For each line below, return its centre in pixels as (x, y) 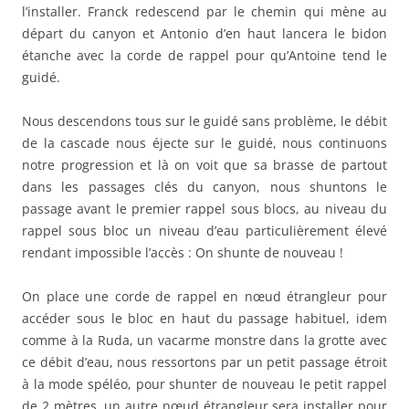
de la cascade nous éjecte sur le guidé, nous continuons (204, 142)
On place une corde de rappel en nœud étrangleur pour (204, 296)
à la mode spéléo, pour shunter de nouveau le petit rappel (204, 383)
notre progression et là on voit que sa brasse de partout (204, 164)
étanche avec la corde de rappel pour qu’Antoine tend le (204, 55)
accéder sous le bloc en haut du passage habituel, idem (204, 318)
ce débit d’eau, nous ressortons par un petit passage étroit (204, 362)
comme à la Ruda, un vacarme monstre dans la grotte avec (204, 340)
